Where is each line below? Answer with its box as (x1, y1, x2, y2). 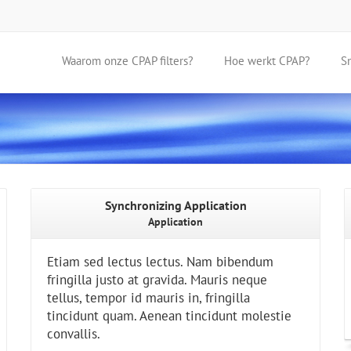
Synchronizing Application (104, 197, 247, 213)
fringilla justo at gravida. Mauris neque (47, 271, 267, 288)
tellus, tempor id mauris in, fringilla (47, 289, 250, 306)
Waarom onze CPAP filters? (62, 53, 194, 68)
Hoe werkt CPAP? (224, 53, 310, 68)
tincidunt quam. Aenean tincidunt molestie (47, 307, 291, 324)
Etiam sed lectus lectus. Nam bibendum (47, 253, 273, 270)
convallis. (47, 325, 100, 342)
